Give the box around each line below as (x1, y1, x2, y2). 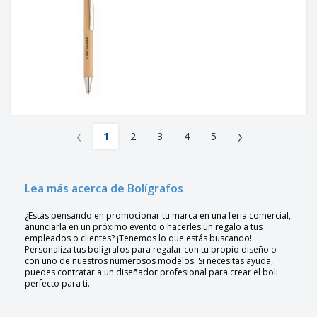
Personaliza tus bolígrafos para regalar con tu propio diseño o (25, 243, 277, 256)
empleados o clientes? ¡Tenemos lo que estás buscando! (25, 232, 252, 245)
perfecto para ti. (25, 277, 90, 290)
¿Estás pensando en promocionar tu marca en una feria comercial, (25, 209, 291, 222)
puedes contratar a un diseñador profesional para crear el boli (25, 266, 278, 279)
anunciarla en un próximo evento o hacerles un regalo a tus (25, 221, 263, 234)
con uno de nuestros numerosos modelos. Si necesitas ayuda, (25, 255, 273, 267)
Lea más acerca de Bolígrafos (25, 180, 183, 197)
